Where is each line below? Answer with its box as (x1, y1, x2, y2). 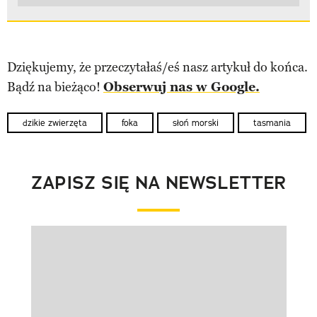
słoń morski (173, 117, 219, 128)
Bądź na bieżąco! (7, 79, 103, 96)
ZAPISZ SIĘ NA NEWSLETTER (30, 171, 287, 195)
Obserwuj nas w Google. (103, 79, 260, 96)
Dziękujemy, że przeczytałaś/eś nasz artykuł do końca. (7, 59, 308, 76)
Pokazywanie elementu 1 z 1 (30, 241, 188, 257)
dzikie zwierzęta (23, 117, 87, 128)
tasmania (253, 117, 291, 128)
